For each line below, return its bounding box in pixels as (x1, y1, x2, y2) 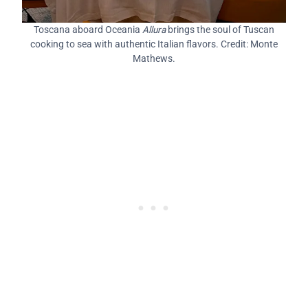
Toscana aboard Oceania (34, 23, 142, 35)
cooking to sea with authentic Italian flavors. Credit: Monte (30, 38, 278, 49)
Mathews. (133, 52, 175, 64)
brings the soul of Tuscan (166, 23, 274, 35)
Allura (142, 23, 166, 35)
